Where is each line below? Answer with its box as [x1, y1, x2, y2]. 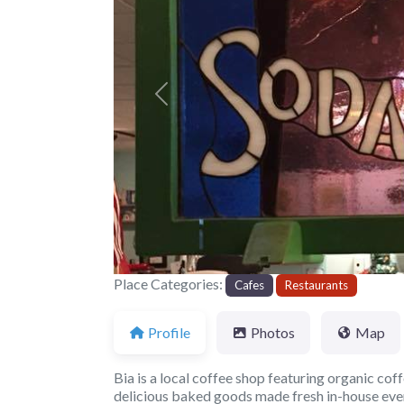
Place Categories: [114, 275, 225, 293]
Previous [160, 92, 215, 110]
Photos [251, 323, 295, 341]
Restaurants [285, 278, 349, 293]
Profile [148, 323, 190, 341]
